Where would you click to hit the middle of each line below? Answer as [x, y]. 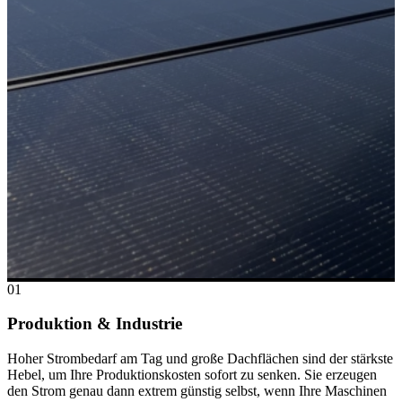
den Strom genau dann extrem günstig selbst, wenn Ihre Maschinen [197, 390]
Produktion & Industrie [95, 324]
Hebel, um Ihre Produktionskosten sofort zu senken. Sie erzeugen [192, 374]
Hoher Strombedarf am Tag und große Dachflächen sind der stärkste [200, 358]
